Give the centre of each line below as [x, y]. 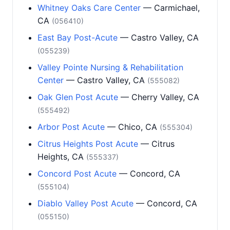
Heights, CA [62, 157]
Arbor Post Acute [71, 127]
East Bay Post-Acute [78, 37]
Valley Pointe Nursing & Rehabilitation [110, 67]
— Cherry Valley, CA [159, 97]
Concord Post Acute [77, 174]
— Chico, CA [132, 127]
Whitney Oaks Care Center [89, 8]
